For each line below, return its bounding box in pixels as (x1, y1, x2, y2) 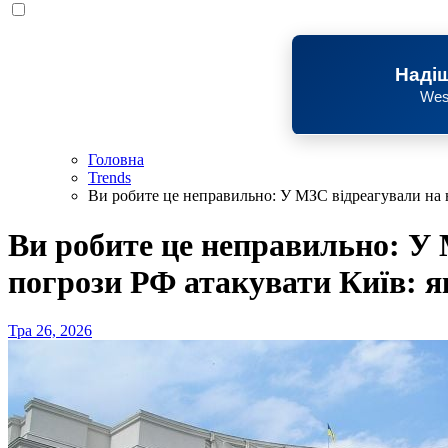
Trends (88, 169, 131, 187)
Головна (88, 151, 144, 169)
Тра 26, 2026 (8, 322, 92, 340)
